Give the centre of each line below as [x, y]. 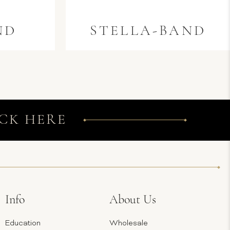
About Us [132, 200]
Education [23, 223]
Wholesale [128, 223]
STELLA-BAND [148, 31]
